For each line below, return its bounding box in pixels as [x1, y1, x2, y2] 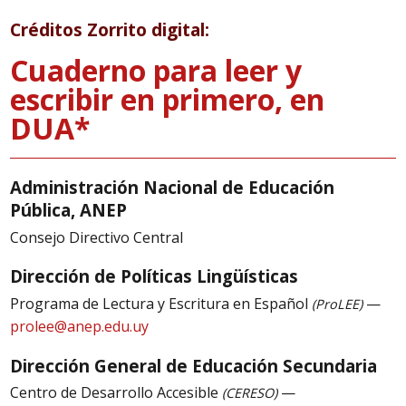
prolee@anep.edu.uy [10, 315, 150, 336]
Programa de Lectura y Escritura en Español [10, 293, 313, 314]
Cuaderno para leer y [10, 51, 303, 91]
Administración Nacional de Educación [10, 176, 335, 199]
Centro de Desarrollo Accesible [10, 382, 223, 403]
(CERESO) [222, 384, 278, 402]
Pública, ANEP [10, 198, 128, 222]
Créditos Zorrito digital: [10, 17, 210, 43]
